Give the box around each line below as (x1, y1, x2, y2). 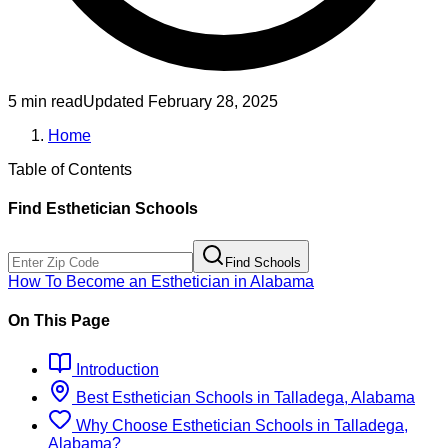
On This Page (8, 311, 110, 329)
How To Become (8, 272, 129, 290)
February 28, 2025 (148, 93, 278, 111)
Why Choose (72, 417, 168, 435)
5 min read (8, 93, 83, 111)
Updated (83, 93, 148, 111)
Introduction (72, 361, 159, 379)
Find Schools (225, 254, 301, 270)
